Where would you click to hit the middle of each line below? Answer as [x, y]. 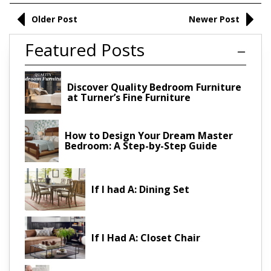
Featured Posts [85, 50]
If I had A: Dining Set [140, 189]
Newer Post [214, 19]
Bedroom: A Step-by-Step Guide [141, 146]
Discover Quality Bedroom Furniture [154, 87]
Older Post [55, 19]
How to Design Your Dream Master [149, 136]
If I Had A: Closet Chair [146, 237]
